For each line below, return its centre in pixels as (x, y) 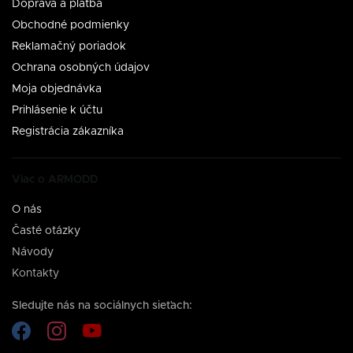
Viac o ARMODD (55, 180)
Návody (33, 252)
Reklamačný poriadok (69, 46)
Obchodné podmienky (71, 25)
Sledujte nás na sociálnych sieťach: (102, 305)
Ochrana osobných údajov (81, 67)
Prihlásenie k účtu (57, 110)
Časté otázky (46, 230)
